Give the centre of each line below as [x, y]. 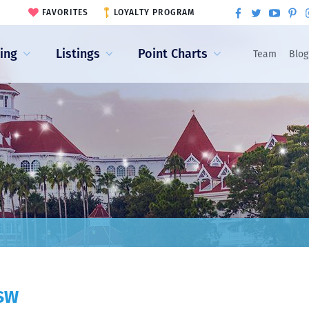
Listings [78, 53]
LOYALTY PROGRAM [154, 12]
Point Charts [173, 53]
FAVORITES [65, 12]
